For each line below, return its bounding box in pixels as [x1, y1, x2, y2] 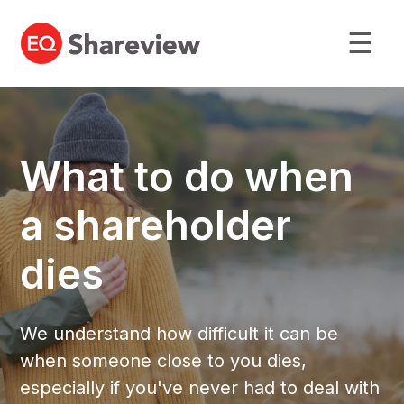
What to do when [20, 151, 354, 201]
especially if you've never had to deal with [20, 377, 381, 399]
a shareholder [20, 200, 292, 250]
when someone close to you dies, [20, 350, 308, 372]
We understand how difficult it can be [20, 323, 339, 344]
